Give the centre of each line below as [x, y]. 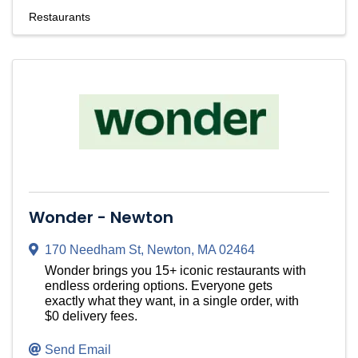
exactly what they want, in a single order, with [172, 301]
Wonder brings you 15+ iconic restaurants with [175, 271]
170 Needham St [93, 250]
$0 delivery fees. [91, 316]
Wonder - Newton [101, 218]
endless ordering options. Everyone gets [159, 286]
